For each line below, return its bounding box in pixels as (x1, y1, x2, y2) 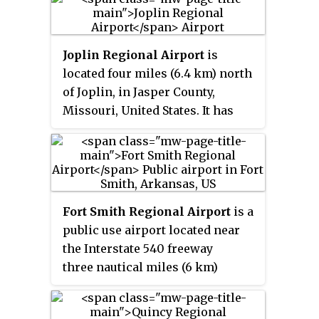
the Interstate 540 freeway (62, 241, 213, 256)
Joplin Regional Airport (62, 48, 204, 63)
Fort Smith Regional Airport (62, 204, 231, 219)
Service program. (62, 159, 162, 174)
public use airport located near (62, 223, 240, 238)
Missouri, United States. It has (62, 103, 234, 118)
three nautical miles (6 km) (62, 260, 218, 275)
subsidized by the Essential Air (62, 140, 239, 155)
